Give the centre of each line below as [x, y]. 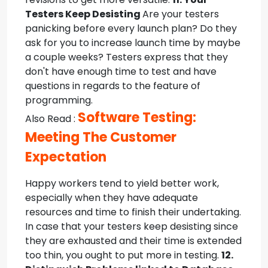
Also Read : [51, 119]
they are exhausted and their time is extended [133, 241]
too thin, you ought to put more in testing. [123, 255]
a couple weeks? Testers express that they [127, 57]
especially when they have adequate [112, 198]
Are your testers [181, 14]
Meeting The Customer [101, 137]
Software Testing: [137, 118]
